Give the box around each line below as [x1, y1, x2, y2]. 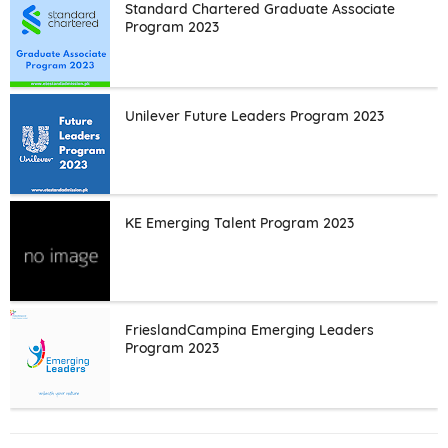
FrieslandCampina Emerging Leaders [125, 320, 374, 339]
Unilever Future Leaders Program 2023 [125, 106, 384, 125]
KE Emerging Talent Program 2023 [125, 213, 354, 232]
